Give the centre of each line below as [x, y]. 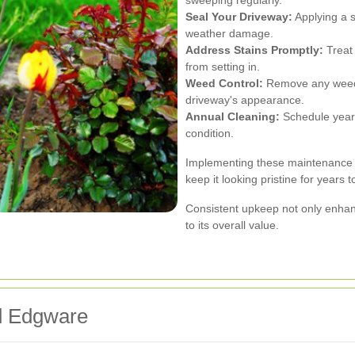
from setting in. [223, 67]
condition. [210, 134]
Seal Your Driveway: [239, 17]
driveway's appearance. [245, 100]
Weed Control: [224, 84]
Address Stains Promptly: [254, 50]
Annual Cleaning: [233, 117]
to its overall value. [232, 225]
